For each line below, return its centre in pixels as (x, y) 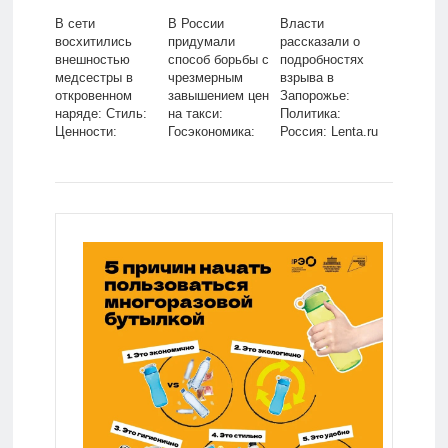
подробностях (322, 60)
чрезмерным (205, 78)
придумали (201, 42)
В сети (74, 24)
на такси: (195, 114)
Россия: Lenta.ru (329, 132)
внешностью (92, 60)
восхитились (93, 42)
